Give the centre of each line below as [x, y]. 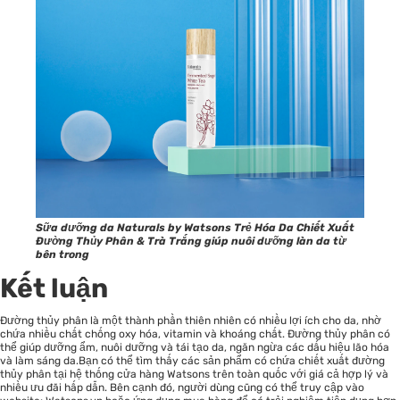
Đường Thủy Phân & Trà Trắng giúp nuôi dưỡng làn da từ [191, 242]
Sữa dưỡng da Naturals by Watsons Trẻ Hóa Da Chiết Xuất [195, 228]
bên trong [62, 255]
